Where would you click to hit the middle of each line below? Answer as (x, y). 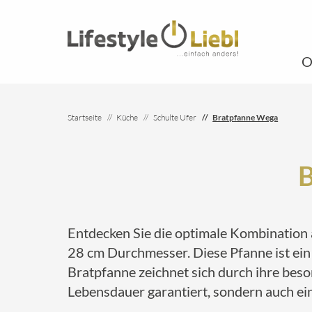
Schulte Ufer (174, 117)
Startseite (85, 117)
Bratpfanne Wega (245, 117)
